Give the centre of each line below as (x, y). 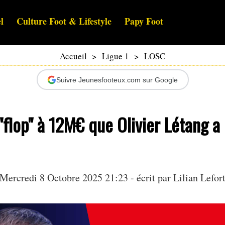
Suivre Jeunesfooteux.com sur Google (117, 80)
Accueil (73, 56)
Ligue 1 (116, 56)
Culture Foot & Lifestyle (64, 21)
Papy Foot (144, 21)
